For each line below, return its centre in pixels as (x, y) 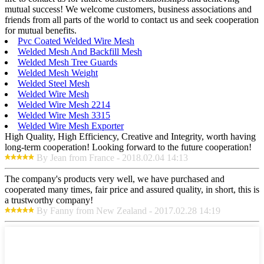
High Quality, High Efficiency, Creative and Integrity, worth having (130, 136)
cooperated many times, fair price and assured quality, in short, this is (132, 189)
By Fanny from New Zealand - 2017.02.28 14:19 (128, 210)
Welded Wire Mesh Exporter (71, 126)
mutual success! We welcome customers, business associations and (128, 9)
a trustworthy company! (49, 200)
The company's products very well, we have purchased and (115, 179)
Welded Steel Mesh (54, 83)
